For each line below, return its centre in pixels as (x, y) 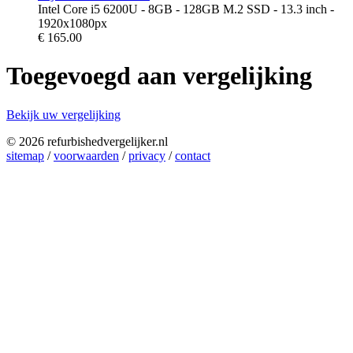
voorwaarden (86, 155)
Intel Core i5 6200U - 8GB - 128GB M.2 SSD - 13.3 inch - (186, 9)
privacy (147, 155)
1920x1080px (72, 23)
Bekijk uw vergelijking (63, 114)
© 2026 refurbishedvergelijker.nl (87, 141)
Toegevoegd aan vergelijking (159, 76)
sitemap (25, 155)
